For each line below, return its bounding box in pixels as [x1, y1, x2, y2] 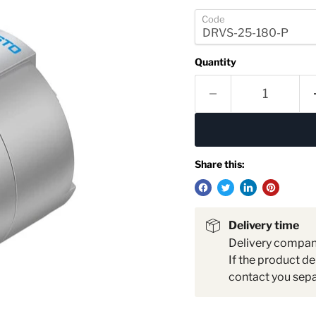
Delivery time [228, 219, 299, 232]
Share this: [194, 158, 245, 170]
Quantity [194, 56, 236, 68]
